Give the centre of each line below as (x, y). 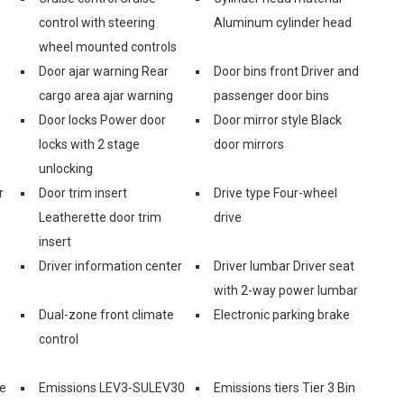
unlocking (66, 168)
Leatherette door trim (100, 217)
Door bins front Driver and (286, 71)
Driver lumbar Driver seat (284, 266)
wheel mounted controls (108, 46)
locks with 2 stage (89, 144)
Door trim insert (83, 193)
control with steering (97, 22)
